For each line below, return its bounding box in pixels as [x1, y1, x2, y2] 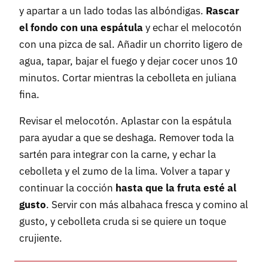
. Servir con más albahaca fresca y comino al [46, 198, 248, 212]
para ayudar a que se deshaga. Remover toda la [19, 131, 234, 145]
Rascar [206, 4, 239, 18]
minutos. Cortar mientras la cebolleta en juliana [19, 71, 236, 85]
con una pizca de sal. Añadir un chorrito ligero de [19, 38, 242, 51]
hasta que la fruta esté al [115, 181, 236, 195]
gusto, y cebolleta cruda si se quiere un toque [19, 215, 226, 229]
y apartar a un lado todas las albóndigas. [19, 4, 206, 18]
